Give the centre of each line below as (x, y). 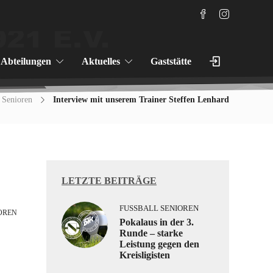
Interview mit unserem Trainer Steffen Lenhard (141, 100)
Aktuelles (101, 61)
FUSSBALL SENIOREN (156, 208)
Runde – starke (151, 233)
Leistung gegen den (159, 244)
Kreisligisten (145, 255)
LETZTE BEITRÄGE (109, 181)
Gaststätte (171, 61)
